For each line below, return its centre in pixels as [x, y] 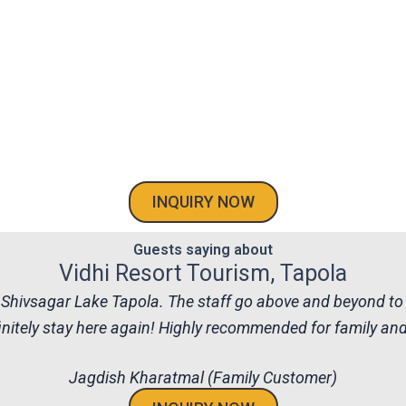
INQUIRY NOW [203, 202]
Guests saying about [203, 250]
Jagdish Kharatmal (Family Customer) [203, 377]
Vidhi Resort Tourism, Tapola [203, 273]
